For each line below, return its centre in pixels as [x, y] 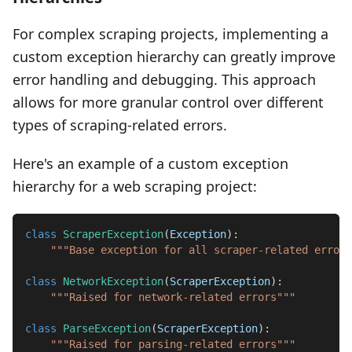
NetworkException [113, 282]
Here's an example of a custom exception [150, 164]
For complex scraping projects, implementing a [170, 34]
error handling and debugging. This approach [164, 80]
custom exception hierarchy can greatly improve [174, 57]
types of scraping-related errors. [120, 125]
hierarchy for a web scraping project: [135, 187]
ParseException [107, 329]
